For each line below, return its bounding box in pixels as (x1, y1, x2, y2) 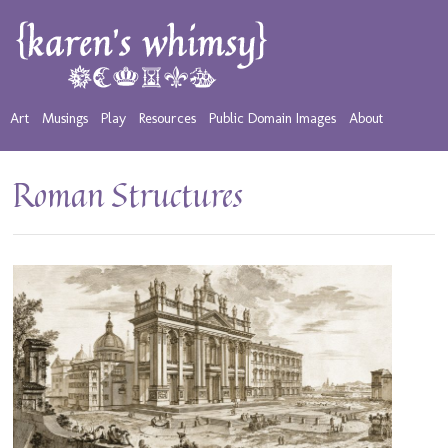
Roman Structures (13, 170, 244, 219)
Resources (138, 109, 196, 127)
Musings (41, 109, 88, 127)
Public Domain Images (208, 109, 336, 127)
